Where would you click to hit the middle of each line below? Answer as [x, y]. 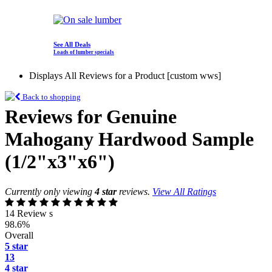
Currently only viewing [50, 191]
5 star [16, 246]
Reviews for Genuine [91, 117]
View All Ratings [184, 191]
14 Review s [29, 213]
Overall [19, 235]
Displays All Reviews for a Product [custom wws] [125, 76]
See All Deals [72, 45]
